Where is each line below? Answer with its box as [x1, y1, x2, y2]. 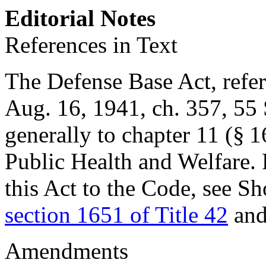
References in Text [5, 32, 178, 58]
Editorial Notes [5, 5, 156, 31]
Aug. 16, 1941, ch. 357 [5, 95, 221, 121]
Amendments [5, 238, 128, 264]
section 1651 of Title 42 [5, 202, 228, 227]
